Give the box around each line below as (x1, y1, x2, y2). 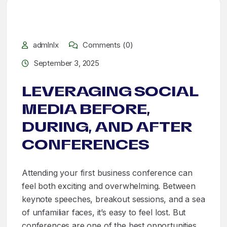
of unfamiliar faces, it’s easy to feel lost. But (22, 207, 186, 217)
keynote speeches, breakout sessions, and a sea (22, 194, 205, 204)
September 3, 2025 (33, 58, 99, 68)
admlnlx (32, 40, 59, 50)
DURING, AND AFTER (22, 119, 193, 135)
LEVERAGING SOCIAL (22, 84, 199, 99)
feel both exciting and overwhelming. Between (22, 181, 196, 191)
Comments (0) (81, 40, 133, 50)
